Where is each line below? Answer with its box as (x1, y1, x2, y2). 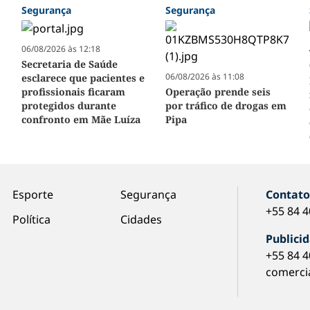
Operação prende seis (165, 85, 271, 99)
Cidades (120, 212, 162, 228)
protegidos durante (21, 99, 116, 113)
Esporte (12, 187, 53, 203)
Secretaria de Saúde (21, 57, 118, 71)
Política (12, 212, 51, 228)
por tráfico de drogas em (165, 99, 286, 113)
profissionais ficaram (21, 85, 125, 99)
